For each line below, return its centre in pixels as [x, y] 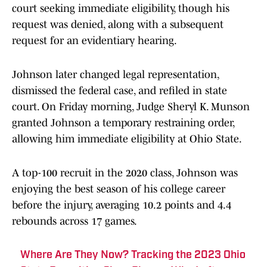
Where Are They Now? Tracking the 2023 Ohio [133, 256]
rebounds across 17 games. [74, 221]
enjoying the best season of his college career [119, 189]
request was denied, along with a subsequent [118, 25]
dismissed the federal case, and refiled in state [119, 91]
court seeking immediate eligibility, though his [121, 9]
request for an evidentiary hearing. [94, 41]
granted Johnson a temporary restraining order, [123, 123]
